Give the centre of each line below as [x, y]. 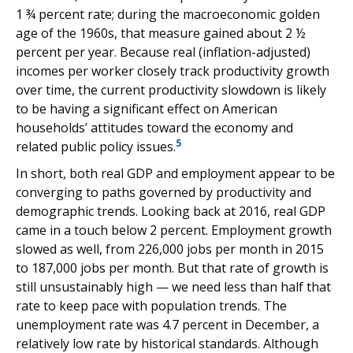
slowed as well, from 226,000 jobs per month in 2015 [170, 249]
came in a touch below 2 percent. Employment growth [174, 230]
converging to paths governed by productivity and [163, 192]
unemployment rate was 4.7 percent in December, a [167, 325]
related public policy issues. [96, 147]
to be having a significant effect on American [147, 109]
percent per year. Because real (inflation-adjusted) [163, 52]
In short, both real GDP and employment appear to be [175, 173]
